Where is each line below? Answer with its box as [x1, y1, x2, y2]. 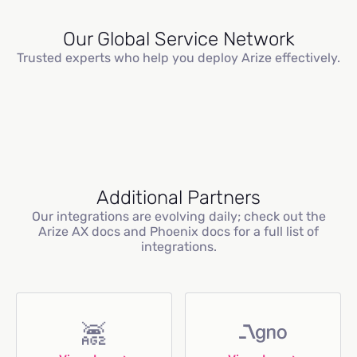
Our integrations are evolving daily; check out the [31, 209, 326, 224]
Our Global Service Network [62, 28, 295, 50]
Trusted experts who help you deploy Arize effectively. [17, 50, 340, 65]
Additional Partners [96, 186, 261, 209]
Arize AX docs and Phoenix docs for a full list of [38, 224, 319, 239]
